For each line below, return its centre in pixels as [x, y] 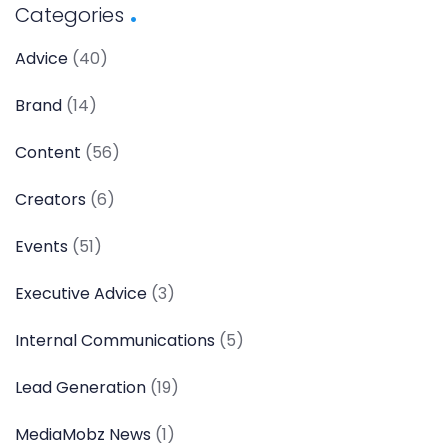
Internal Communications [115, 340]
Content [48, 152]
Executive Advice [81, 293]
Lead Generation [80, 387]
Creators [50, 199]
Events [41, 246]
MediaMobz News [83, 434]
